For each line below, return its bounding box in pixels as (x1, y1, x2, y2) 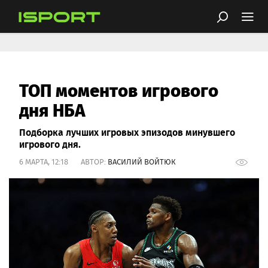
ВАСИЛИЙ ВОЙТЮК (108, 156, 176, 167)
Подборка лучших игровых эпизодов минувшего (19, 124, 235, 139)
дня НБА (19, 95, 86, 123)
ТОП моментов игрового (19, 75, 218, 103)
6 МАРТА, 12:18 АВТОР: (19, 156, 108, 167)
